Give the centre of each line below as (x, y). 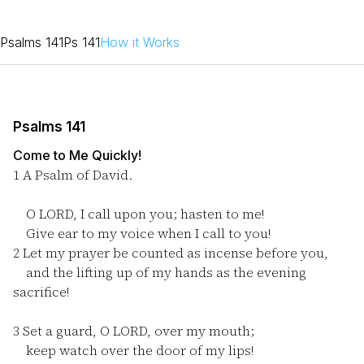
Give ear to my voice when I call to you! (142, 233)
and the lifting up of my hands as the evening (160, 272)
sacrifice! (41, 292)
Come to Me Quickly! (77, 155)
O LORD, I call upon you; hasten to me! (139, 214)
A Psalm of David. (78, 175)
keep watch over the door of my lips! (133, 350)
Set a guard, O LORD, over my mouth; (137, 331)
